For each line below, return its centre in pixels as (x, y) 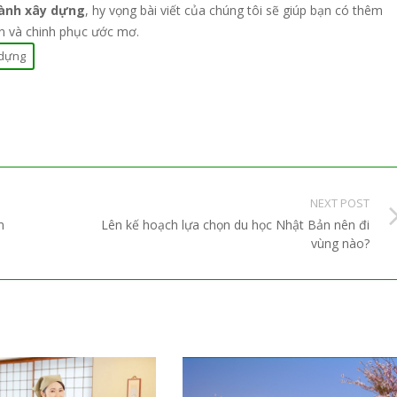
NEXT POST (340, 203)
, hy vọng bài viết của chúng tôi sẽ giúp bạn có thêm (234, 11)
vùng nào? (340, 244)
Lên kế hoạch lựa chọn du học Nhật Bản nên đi (235, 225)
